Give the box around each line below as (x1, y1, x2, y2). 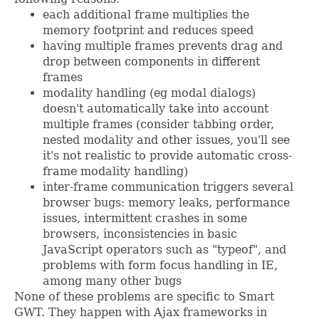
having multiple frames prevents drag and (43, 39, 283, 53)
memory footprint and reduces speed (43, 23, 253, 38)
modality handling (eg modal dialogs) (43, 86, 256, 100)
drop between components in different (43, 55, 260, 69)
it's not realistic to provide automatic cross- (43, 149, 292, 163)
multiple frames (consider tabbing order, (43, 117, 274, 132)
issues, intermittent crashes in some (43, 211, 247, 226)
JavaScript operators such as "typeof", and (43, 243, 286, 257)
